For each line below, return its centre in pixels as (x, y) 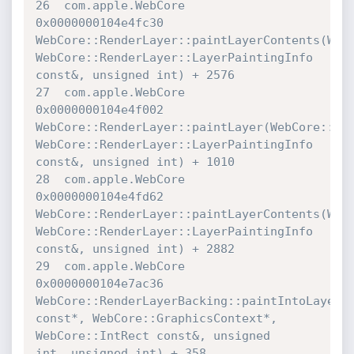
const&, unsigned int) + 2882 (135, 249)
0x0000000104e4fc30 (103, 23)
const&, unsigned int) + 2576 (135, 75)
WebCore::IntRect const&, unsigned (156, 336)
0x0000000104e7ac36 (103, 284)
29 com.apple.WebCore (110, 266)
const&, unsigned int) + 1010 (135, 162)
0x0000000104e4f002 (103, 110)
